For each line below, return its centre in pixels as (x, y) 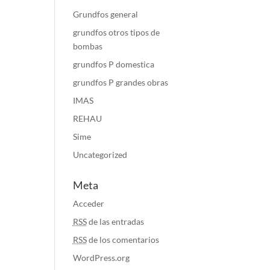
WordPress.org (101, 258)
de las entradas (115, 221)
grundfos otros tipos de (116, 32)
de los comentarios (123, 240)
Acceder (88, 203)
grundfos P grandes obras (120, 82)
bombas (87, 46)
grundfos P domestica (113, 64)
